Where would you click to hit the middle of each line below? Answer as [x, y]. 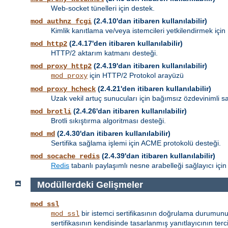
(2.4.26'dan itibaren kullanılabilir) [129, 111]
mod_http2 [49, 44]
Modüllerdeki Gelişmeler [90, 184]
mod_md [43, 134]
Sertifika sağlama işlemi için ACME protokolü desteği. [136, 143]
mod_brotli [51, 112]
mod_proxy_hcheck [63, 89]
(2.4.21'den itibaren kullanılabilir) [153, 89]
